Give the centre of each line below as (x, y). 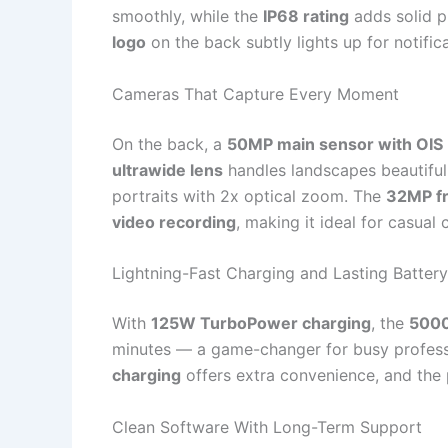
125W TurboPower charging (261, 323)
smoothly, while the (187, 16)
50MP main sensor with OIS (335, 143)
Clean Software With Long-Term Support (267, 427)
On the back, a (169, 143)
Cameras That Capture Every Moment (255, 93)
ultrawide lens (167, 169)
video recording (174, 221)
